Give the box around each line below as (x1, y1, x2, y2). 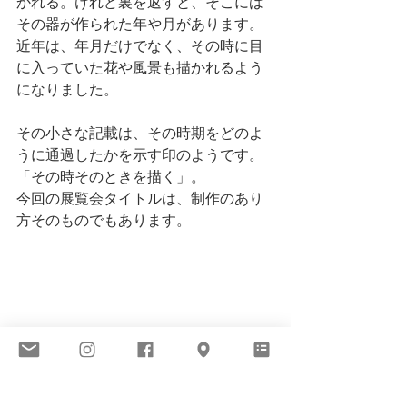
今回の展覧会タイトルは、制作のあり (16, 191, 263, 206)
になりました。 (16, 82, 118, 97)
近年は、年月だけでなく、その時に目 (16, 38, 263, 54)
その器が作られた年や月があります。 (16, 16, 263, 32)
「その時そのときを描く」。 (16, 169, 205, 184)
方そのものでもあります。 (16, 213, 191, 228)
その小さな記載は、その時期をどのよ (16, 125, 263, 141)
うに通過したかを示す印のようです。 (16, 147, 263, 163)
